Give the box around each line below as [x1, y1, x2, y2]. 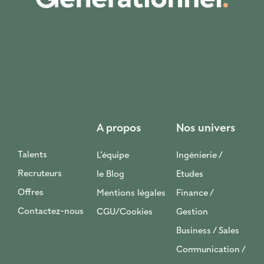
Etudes [176, 170, 203, 180]
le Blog [97, 170, 125, 180]
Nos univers [176, 122, 235, 135]
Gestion [176, 207, 208, 217]
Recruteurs [17, 169, 62, 179]
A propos [97, 122, 141, 135]
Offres [17, 188, 44, 198]
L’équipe [97, 151, 130, 161]
